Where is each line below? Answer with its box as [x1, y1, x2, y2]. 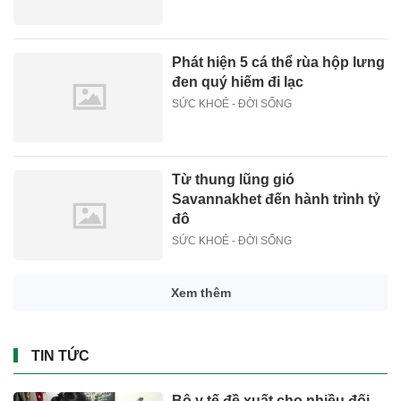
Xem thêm [170, 285, 231, 300]
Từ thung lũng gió [172, 172, 295, 188]
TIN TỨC [31, 347, 90, 363]
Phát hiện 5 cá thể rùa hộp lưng [172, 55, 386, 71]
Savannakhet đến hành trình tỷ [172, 192, 381, 208]
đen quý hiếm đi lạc [172, 74, 304, 90]
